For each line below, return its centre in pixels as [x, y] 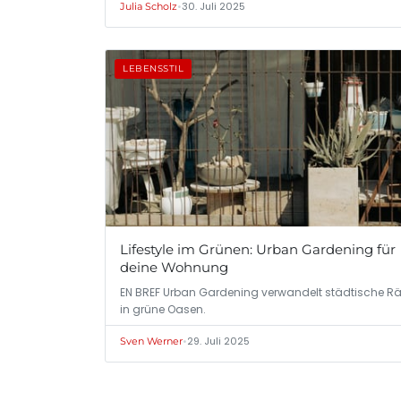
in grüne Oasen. [163, 309]
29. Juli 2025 [218, 341]
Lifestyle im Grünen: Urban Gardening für [258, 249]
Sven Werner [151, 341]
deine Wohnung [174, 267]
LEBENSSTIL [153, 69]
